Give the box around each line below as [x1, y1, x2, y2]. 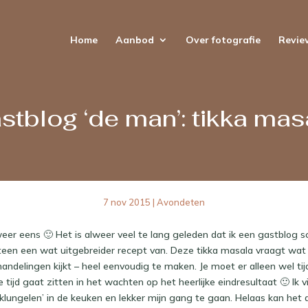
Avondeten [157, 196, 205, 208]
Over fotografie [185, 34, 261, 46]
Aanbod [115, 34, 154, 46]
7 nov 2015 [103, 196, 151, 208]
